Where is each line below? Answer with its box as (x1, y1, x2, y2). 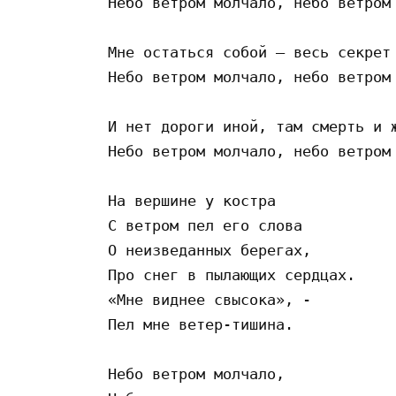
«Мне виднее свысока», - (108, 290, 311, 308)
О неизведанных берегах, (108, 240, 311, 259)
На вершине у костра (108, 191, 276, 209)
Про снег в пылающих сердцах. (108, 265, 355, 284)
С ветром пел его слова (108, 216, 302, 234)
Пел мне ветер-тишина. (108, 315, 302, 333)
